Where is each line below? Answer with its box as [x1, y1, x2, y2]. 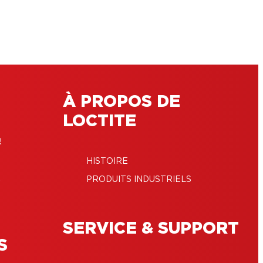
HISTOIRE [86, 157, 128, 166]
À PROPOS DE [62, 93, 180, 110]
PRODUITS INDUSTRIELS [86, 175, 191, 184]
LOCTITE [62, 113, 136, 130]
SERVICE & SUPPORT [62, 220, 239, 237]
